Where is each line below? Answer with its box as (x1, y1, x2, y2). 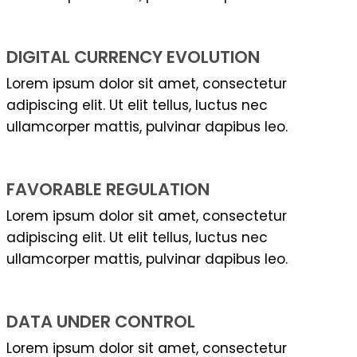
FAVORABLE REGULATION (6, 178, 210, 202)
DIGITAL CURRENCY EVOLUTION (6, 45, 260, 69)
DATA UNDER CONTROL (6, 310, 195, 334)
